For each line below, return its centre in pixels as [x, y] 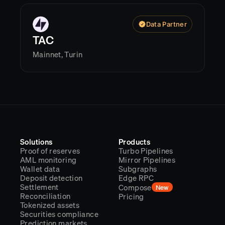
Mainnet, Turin [58, 54]
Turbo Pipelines [146, 151]
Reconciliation [45, 196]
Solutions [36, 142]
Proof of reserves [50, 151]
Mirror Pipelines [147, 160]
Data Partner [166, 24]
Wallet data [40, 169]
